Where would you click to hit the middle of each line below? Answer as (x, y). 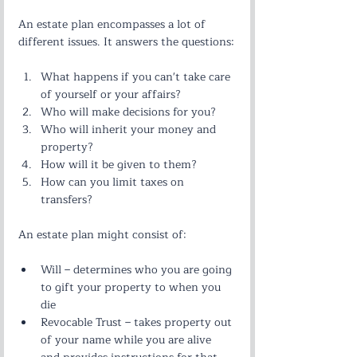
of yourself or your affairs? (111, 94)
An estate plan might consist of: (102, 235)
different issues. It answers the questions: (126, 42)
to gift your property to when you (132, 287)
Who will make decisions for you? (128, 112)
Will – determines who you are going (138, 270)
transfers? (67, 200)
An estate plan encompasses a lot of (114, 24)
